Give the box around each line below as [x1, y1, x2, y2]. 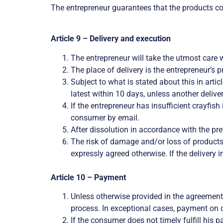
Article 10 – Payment [51, 172, 126, 182]
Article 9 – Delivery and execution [51, 34, 171, 44]
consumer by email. [71, 112, 139, 122]
